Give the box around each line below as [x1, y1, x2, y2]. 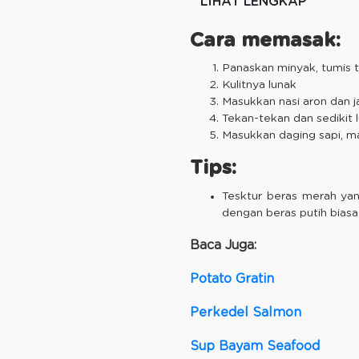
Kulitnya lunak [222, 79, 296, 91]
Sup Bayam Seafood [190, 339, 320, 353]
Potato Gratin [190, 272, 274, 285]
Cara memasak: [190, 30, 341, 50]
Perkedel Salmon [190, 305, 301, 319]
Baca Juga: [190, 238, 256, 252]
